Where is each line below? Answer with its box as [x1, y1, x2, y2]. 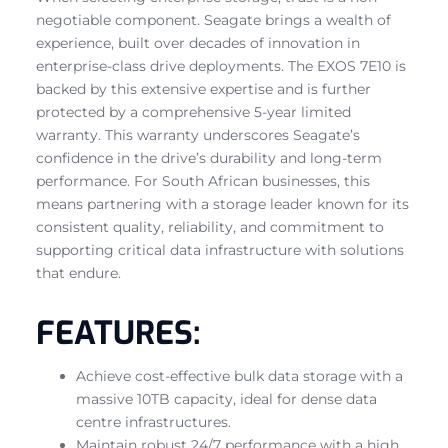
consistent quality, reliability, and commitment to [36, 217, 384, 236]
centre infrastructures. [76, 412, 231, 431]
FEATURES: [36, 311, 200, 354]
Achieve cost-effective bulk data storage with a [76, 366, 403, 385]
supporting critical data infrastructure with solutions [36, 240, 404, 259]
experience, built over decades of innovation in [36, 33, 360, 52]
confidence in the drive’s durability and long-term [36, 148, 382, 167]
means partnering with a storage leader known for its [36, 194, 409, 213]
